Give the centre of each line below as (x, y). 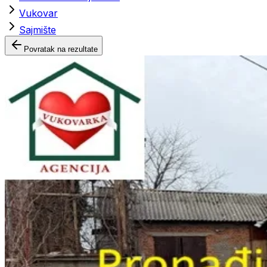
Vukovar (38, 13)
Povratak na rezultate (61, 49)
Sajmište (38, 30)
